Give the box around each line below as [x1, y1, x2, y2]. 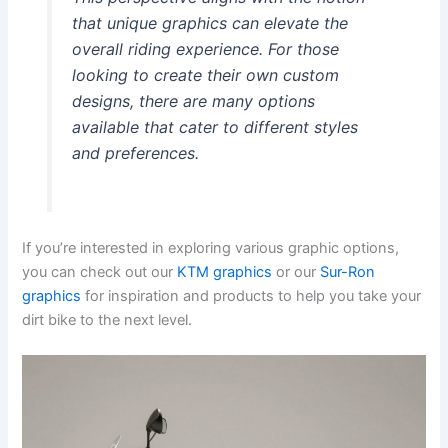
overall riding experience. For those [71, 39, 339, 60]
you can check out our [22, 263, 178, 282]
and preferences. [71, 143, 199, 164]
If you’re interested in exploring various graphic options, [22, 239, 400, 258]
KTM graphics [177, 263, 273, 282]
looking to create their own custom [71, 65, 339, 86]
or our [272, 263, 321, 282]
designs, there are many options [71, 91, 315, 112]
